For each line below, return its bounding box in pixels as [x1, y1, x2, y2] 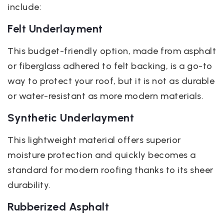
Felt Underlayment [7, 22, 103, 35]
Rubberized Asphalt [7, 200, 109, 213]
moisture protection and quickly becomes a [7, 149, 196, 160]
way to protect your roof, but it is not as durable [7, 75, 214, 86]
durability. [7, 179, 51, 190]
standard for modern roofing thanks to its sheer [7, 164, 213, 175]
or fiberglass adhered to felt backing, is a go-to [7, 60, 212, 71]
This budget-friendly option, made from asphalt [7, 45, 216, 56]
